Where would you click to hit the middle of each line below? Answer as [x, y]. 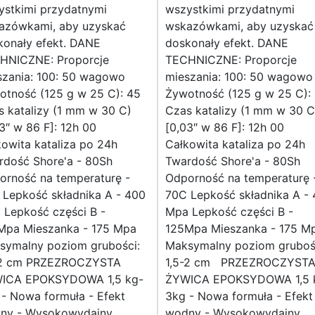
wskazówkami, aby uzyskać [239, 26]
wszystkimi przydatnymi [230, 9]
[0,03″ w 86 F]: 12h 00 [225, 128]
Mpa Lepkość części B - [229, 212]
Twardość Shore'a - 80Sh [233, 161]
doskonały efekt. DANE [227, 43]
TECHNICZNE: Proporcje [231, 60]
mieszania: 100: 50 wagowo [239, 77]
